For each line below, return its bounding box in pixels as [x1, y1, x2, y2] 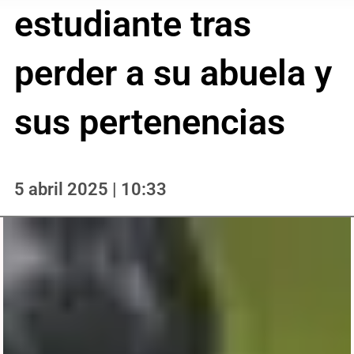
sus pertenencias [13, 100, 285, 143]
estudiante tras [13, 2, 251, 45]
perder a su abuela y [13, 51, 332, 94]
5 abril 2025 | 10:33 [13, 178, 167, 199]
